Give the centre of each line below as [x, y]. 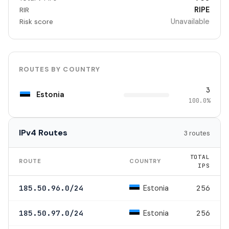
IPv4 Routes [43, 132]
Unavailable [190, 21]
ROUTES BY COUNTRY [60, 69]
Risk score [36, 21]
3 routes [197, 133]
